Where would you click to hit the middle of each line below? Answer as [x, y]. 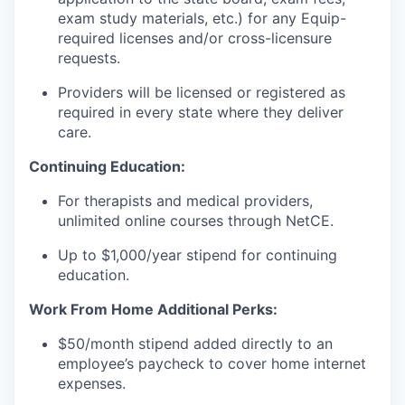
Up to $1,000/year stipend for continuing [198, 255]
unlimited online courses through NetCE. [196, 221]
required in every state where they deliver [201, 112]
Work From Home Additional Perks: [153, 309]
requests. [89, 58]
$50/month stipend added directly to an [195, 344]
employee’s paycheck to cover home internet [212, 363]
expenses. [92, 383]
